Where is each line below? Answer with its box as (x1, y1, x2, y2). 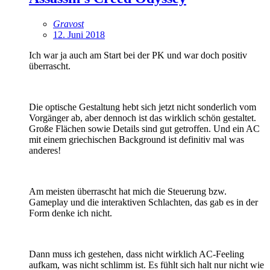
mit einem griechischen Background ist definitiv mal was (29, 134, 244, 145)
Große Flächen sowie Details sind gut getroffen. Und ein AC (29, 123, 260, 134)
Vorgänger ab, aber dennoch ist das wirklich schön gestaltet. (29, 112, 256, 123)
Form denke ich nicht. (29, 207, 112, 218)
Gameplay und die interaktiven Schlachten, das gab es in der (29, 196, 258, 207)
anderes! (29, 145, 61, 155)
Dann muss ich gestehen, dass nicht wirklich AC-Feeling (29, 248, 244, 259)
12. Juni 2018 (53, 29, 105, 40)
